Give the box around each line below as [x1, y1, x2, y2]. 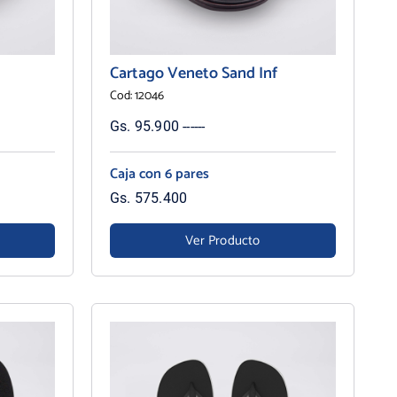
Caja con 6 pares [109, 161, 209, 186]
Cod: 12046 [109, 85, 164, 106]
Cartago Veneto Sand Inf [109, 59, 277, 87]
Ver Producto [185, 229, 261, 252]
